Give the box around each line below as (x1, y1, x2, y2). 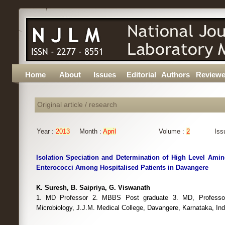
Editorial (126, 70, 156, 79)
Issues (93, 70, 116, 79)
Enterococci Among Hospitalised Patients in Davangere (36, 164, 208, 171)
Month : (79, 128, 103, 135)
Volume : (158, 128, 186, 135)
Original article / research (37, 100, 117, 108)
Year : (36, 128, 56, 135)
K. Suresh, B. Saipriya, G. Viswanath (36, 184, 150, 191)
